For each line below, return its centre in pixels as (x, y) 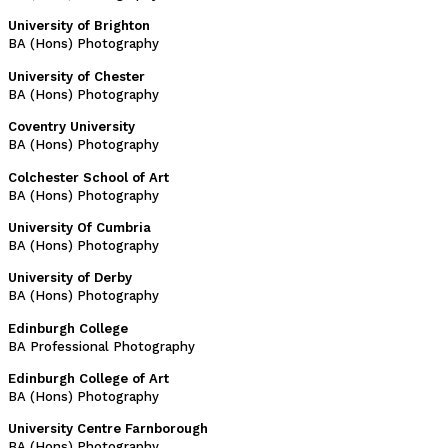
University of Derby (70, 278)
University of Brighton (79, 26)
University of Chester (76, 76)
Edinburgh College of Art (88, 379)
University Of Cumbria (79, 227)
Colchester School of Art (88, 177)
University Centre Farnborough (108, 429)
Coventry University (71, 127)
